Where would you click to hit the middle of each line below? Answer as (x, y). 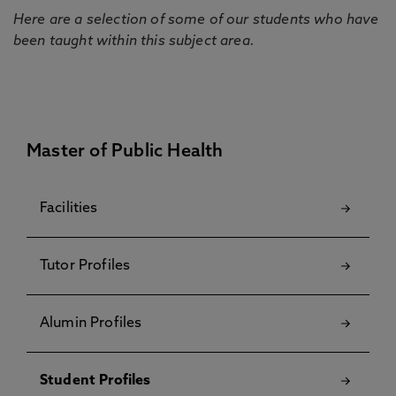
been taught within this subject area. (134, 42)
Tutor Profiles (85, 266)
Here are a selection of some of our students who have (196, 20)
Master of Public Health (125, 152)
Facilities (69, 209)
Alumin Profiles (91, 324)
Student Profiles (95, 381)
